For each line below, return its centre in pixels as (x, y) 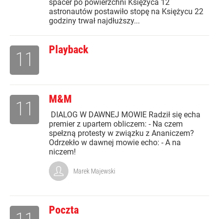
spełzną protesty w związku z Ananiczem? (121, 133)
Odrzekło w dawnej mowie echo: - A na (115, 143)
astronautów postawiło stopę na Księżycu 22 (126, 12)
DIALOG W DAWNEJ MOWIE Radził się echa (125, 115)
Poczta (64, 210)
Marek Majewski (94, 171)
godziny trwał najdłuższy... (94, 21)
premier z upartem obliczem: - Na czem (116, 124)
